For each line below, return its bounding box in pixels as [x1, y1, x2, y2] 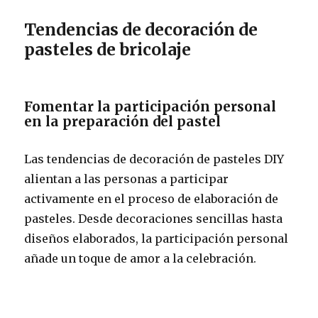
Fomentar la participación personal [24, 97, 277, 115]
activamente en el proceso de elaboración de [24, 191, 279, 206]
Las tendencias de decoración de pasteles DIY [24, 151, 285, 166]
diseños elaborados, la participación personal [24, 231, 289, 246]
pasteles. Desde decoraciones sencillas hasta [24, 211, 283, 226]
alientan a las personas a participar [24, 171, 229, 186]
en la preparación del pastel [24, 112, 221, 130]
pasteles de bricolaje [24, 38, 192, 60]
